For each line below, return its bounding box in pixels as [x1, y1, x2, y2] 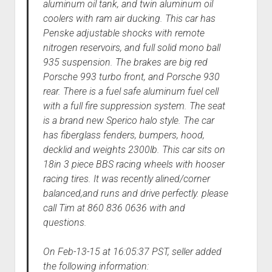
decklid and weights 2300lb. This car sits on [42, 144, 225, 156]
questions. [42, 217, 87, 229]
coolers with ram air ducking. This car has [42, 13, 216, 25]
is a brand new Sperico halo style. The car [42, 115, 214, 127]
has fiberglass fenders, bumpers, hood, [42, 129, 205, 141]
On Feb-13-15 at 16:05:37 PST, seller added [42, 246, 222, 258]
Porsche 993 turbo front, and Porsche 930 [42, 71, 220, 83]
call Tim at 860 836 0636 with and [42, 202, 185, 214]
